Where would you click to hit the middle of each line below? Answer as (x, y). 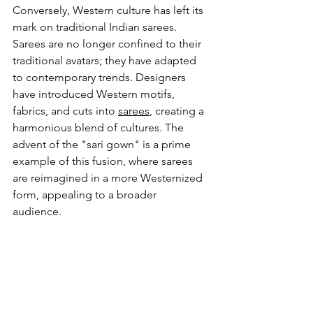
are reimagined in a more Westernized (109, 177)
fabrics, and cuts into (65, 110)
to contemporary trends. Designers (101, 77)
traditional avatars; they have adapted (106, 60)
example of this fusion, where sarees (104, 161)
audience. (37, 211)
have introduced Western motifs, (95, 94)
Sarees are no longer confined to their (108, 43)
